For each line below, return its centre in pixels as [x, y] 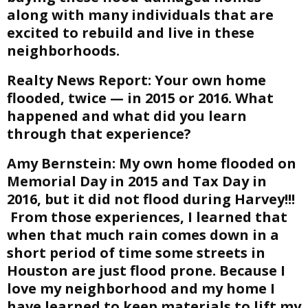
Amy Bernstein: [61, 163]
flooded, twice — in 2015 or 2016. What [140, 98]
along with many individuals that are [140, 15]
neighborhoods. [63, 51]
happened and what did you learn [127, 116]
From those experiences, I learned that [147, 217]
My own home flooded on [206, 163]
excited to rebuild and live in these [131, 33]
